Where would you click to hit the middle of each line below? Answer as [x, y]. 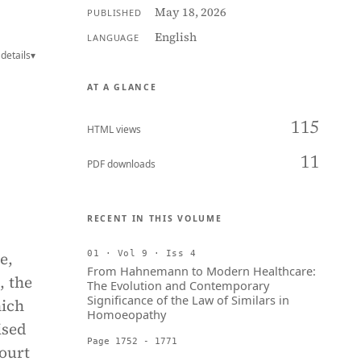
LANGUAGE [114, 37]
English [175, 37]
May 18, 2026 [190, 12]
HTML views [114, 129]
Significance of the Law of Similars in [188, 300]
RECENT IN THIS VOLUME [155, 218]
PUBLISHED [114, 12]
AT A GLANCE [122, 87]
